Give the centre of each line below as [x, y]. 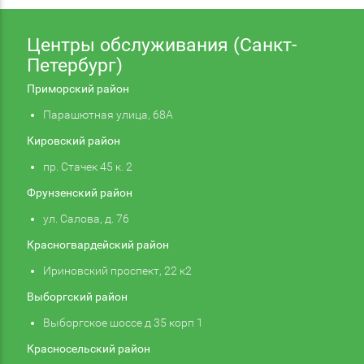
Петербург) [74, 65]
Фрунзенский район [79, 192]
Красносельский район [88, 348]
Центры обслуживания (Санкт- [161, 45]
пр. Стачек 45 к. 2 [87, 166]
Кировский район [73, 140]
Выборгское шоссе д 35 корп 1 [123, 322]
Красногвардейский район [97, 244]
